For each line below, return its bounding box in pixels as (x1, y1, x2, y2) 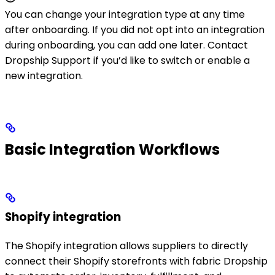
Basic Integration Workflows (5, 139, 220, 160)
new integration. (5, 69, 83, 83)
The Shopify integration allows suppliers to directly (5, 239, 248, 254)
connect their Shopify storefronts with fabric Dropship (5, 254, 268, 269)
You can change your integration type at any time (5, 7, 245, 22)
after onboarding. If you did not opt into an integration (5, 23, 265, 37)
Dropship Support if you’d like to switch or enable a (5, 53, 250, 68)
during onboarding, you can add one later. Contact (5, 38, 248, 53)
